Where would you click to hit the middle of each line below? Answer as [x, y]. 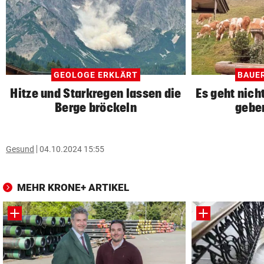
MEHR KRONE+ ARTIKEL [73, 187]
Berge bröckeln [96, 107]
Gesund [20, 149]
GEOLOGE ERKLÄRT [96, 75]
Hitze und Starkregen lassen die [96, 93]
